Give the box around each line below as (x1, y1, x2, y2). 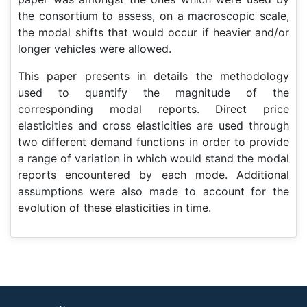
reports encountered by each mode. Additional (18, 168, 289, 182)
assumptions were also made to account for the (18, 184, 289, 198)
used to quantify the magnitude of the (18, 86, 289, 99)
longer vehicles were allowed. (18, 42, 171, 56)
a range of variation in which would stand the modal (18, 151, 289, 165)
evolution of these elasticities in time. (18, 201, 211, 214)
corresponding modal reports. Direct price (18, 102, 289, 116)
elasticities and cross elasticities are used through (18, 119, 289, 132)
